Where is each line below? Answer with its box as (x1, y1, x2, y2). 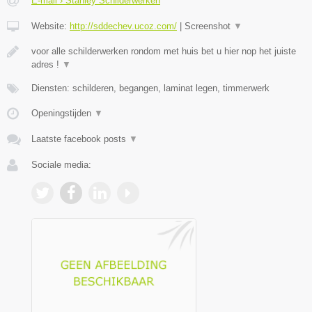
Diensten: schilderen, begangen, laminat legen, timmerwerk (31, 82, 270, 93)
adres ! (31, 58, 62, 70)
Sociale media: (31, 159, 91, 170)
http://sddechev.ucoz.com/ (70, 20, 177, 31)
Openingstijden (31, 107, 94, 118)
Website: (31, 20, 70, 31)
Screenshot (185, 20, 233, 31)
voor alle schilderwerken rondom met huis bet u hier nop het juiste (31, 45, 296, 56)
